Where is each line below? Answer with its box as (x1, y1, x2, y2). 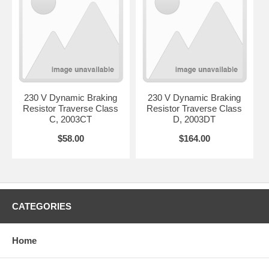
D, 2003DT (173, 113, 216, 124)
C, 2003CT (49, 113, 92, 124)
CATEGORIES (12, 201, 71, 211)
